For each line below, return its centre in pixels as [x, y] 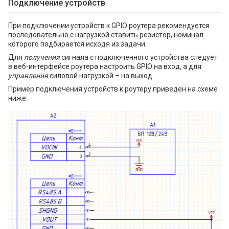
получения [42, 57]
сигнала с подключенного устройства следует [139, 57]
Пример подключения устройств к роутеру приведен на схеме [113, 89]
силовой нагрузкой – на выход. [101, 76]
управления [28, 76]
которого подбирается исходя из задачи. [77, 44]
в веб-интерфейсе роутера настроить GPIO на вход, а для [105, 66]
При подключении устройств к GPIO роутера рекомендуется [109, 26]
